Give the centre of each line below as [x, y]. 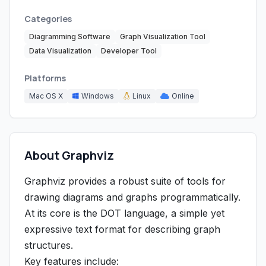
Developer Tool [129, 51]
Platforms [45, 78]
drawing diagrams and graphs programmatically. [132, 197]
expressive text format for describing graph [122, 229]
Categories [48, 19]
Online [183, 96]
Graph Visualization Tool [163, 37]
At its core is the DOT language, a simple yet [124, 213]
